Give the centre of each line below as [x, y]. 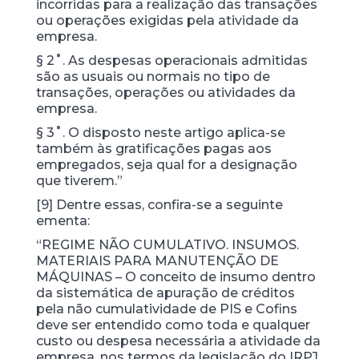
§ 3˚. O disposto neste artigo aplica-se [160, 133]
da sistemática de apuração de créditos [165, 293]
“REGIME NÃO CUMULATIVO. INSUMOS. [167, 245]
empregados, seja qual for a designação [166, 165]
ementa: [63, 221]
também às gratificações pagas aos [153, 149]
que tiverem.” [79, 181]
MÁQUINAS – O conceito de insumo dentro [175, 277]
